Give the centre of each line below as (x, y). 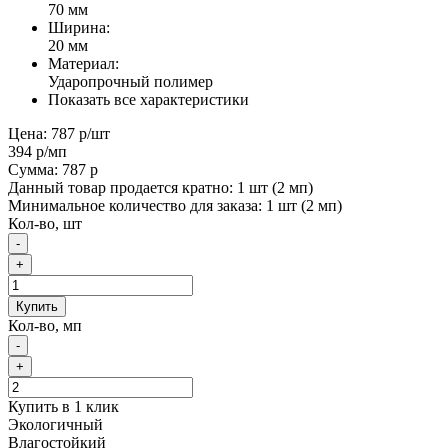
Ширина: (79, 27)
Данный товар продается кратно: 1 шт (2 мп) (160, 187)
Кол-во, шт (45, 223)
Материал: (83, 63)
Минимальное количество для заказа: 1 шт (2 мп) (175, 205)
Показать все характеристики (148, 99)
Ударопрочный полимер (130, 81)
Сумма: (35, 169)
